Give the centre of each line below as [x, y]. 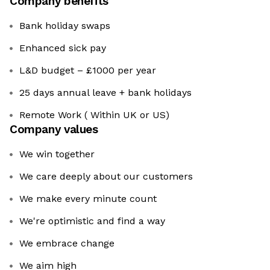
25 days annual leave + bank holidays [105, 93]
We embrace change [67, 243]
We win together [57, 154]
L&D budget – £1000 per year [88, 71]
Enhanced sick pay [63, 48]
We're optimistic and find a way [92, 221]
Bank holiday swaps [65, 26]
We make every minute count [88, 199]
